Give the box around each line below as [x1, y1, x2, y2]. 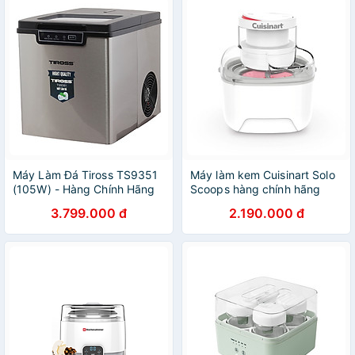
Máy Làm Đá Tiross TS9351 [13, 168, 158, 181]
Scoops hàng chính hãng [190, 182, 321, 196]
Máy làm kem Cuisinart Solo [190, 168, 335, 181]
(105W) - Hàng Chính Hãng [13, 182, 155, 196]
